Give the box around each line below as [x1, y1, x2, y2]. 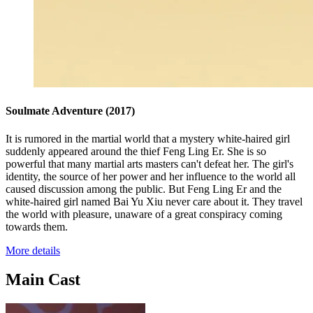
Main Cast [6, 270, 80, 289]
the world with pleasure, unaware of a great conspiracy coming [6, 208, 282, 220]
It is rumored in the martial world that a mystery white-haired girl [6, 132, 290, 145]
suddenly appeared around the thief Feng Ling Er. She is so [6, 145, 266, 157]
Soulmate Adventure [6, 105, 105, 117]
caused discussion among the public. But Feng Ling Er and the [6, 182, 282, 195]
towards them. [6, 220, 68, 233]
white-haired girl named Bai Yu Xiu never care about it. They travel [6, 195, 303, 208]
